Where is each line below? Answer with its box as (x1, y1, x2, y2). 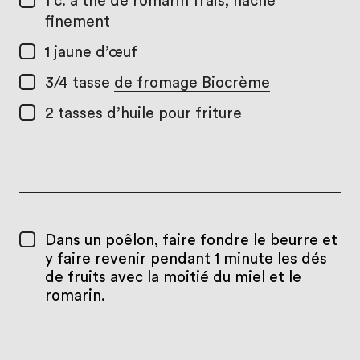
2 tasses (44, 106, 107, 122)
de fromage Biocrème (113, 76, 270, 92)
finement (44, 14, 110, 31)
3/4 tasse (44, 76, 114, 92)
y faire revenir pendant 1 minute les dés (44, 251, 327, 267)
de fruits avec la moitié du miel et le (44, 269, 301, 285)
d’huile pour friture (106, 106, 242, 122)
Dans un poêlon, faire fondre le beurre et (44, 232, 337, 248)
